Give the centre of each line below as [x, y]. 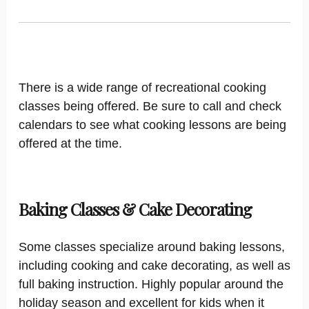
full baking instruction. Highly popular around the [151, 284]
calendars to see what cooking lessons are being [152, 125]
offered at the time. [70, 143]
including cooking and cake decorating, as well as [154, 266]
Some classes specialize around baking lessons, [152, 247]
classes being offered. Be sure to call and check [150, 106]
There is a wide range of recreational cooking [142, 88]
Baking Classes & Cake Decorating [135, 209]
